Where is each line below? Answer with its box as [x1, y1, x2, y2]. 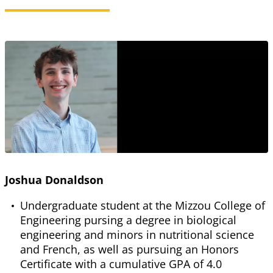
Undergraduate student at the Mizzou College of [20, 198, 265, 213]
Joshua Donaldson [5, 172, 104, 188]
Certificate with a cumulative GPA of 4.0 [20, 257, 222, 272]
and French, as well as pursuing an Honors [20, 242, 239, 257]
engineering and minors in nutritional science [20, 227, 254, 243]
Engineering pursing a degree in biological [20, 213, 236, 228]
